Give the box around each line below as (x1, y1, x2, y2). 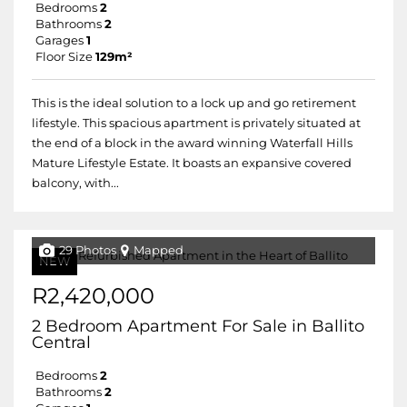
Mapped (134, 243, 184, 257)
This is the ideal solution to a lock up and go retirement (32, 96, 356, 110)
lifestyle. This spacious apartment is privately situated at (32, 116, 361, 130)
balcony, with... (32, 176, 119, 190)
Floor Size (35, 50, 93, 64)
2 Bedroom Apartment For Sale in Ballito (32, 316, 364, 336)
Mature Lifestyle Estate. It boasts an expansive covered (32, 156, 352, 170)
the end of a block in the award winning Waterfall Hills (32, 136, 352, 150)
